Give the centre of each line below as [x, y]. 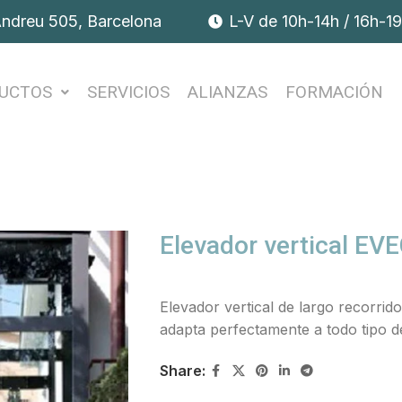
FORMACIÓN [335, 92]
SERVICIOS [129, 92]
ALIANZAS [228, 92]
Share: [182, 371]
